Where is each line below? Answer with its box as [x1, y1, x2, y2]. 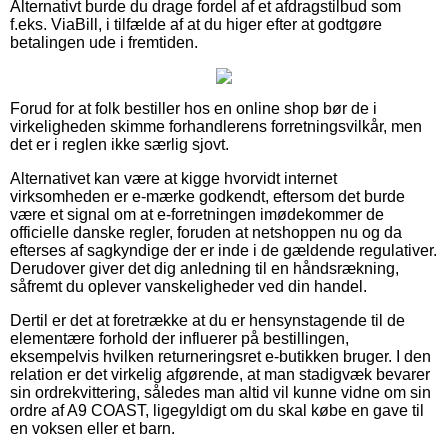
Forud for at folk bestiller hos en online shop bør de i [10, 99, 377, 117]
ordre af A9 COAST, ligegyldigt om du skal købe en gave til [10, 401, 424, 419]
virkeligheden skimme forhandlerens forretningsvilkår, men [10, 117, 422, 135]
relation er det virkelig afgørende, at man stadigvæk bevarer [10, 365, 430, 383]
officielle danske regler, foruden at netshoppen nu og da [10, 223, 402, 241]
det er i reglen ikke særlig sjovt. [10, 135, 229, 153]
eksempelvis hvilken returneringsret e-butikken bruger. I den [10, 347, 431, 365]
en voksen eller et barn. [10, 419, 175, 437]
